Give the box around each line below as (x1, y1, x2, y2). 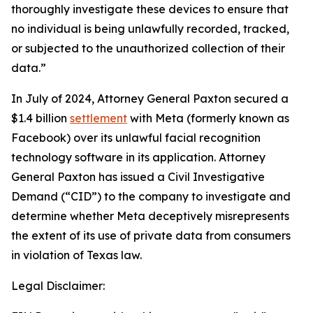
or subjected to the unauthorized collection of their (11, 41, 285, 55)
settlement (70, 111, 127, 125)
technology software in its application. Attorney (11, 150, 265, 164)
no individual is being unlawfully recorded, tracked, (11, 22, 289, 36)
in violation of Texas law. (11, 248, 145, 262)
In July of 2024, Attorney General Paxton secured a (11, 92, 289, 105)
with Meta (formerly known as (127, 111, 289, 125)
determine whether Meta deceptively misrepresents (11, 209, 289, 223)
